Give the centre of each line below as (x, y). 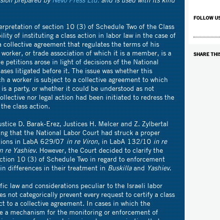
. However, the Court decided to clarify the (99, 150)
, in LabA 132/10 (125, 141)
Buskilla (120, 168)
